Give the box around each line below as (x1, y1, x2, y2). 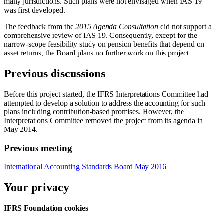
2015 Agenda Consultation (75, 22, 158, 31)
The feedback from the (4, 22, 75, 31)
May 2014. (4, 125, 37, 133)
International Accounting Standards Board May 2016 (4, 163, 166, 171)
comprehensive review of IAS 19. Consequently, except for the (4, 31, 197, 39)
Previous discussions (4, 67, 105, 80)
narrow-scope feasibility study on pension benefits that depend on (4, 40, 204, 48)
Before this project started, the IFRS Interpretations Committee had (4, 90, 208, 98)
